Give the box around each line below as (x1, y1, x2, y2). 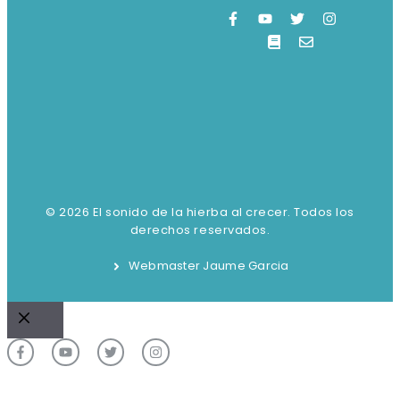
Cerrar (23, 331, 71, 353)
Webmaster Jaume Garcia (128, 257, 289, 275)
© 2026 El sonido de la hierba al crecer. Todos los (46, 204, 354, 221)
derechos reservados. (129, 221, 271, 239)
